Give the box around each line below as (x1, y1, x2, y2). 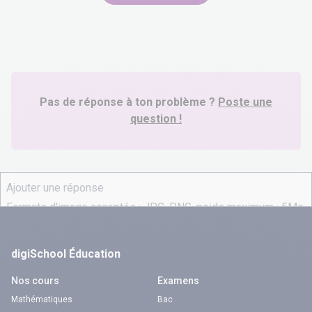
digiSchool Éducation (11, 247, 120, 260)
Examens (157, 275, 199, 286)
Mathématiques (11, 295, 72, 304)
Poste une (218, 95, 272, 109)
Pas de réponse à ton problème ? (40, 95, 215, 109)
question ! (130, 112, 182, 125)
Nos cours (11, 275, 59, 286)
